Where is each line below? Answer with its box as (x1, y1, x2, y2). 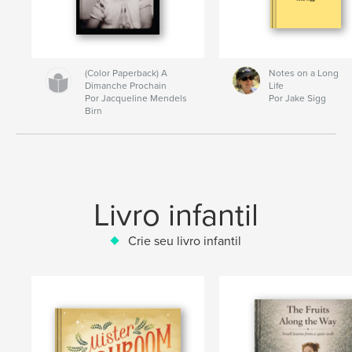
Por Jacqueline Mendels (85, 92, 188, 104)
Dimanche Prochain (85, 79, 167, 91)
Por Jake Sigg (268, 92, 326, 104)
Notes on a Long (268, 67, 339, 79)
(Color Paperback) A (85, 67, 168, 79)
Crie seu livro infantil (128, 233, 241, 249)
